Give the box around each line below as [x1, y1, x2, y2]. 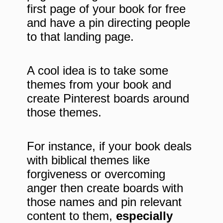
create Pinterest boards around [27, 91, 189, 105]
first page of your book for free [27, 1, 186, 15]
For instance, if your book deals [27, 139, 192, 153]
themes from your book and [27, 77, 171, 91]
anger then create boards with [27, 181, 183, 195]
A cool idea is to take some [27, 63, 168, 77]
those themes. [27, 105, 102, 119]
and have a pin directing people [27, 15, 190, 29]
